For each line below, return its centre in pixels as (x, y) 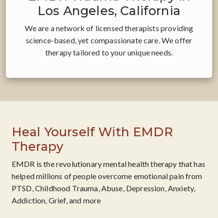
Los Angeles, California (109, 11)
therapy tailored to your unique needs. (109, 52)
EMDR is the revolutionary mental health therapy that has (109, 164)
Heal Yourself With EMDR (92, 132)
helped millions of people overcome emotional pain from (107, 176)
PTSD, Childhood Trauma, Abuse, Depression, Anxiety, (104, 188)
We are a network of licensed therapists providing (109, 28)
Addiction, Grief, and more (56, 200)
